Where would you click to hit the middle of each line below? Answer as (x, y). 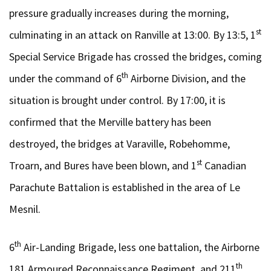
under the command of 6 (65, 78)
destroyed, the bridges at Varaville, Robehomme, (119, 143)
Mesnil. (25, 209)
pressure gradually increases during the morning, (119, 13)
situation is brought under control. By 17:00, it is (117, 100)
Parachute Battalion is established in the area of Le (125, 187)
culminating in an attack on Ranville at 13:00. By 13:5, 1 (132, 34)
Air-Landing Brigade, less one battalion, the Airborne (140, 247)
